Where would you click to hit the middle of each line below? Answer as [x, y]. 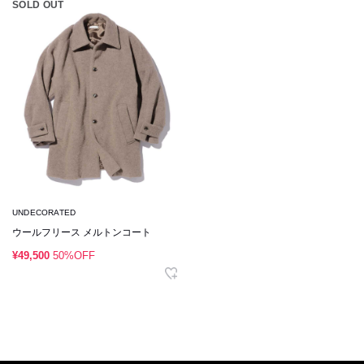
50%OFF [74, 256]
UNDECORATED [44, 213]
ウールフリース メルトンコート [82, 233]
